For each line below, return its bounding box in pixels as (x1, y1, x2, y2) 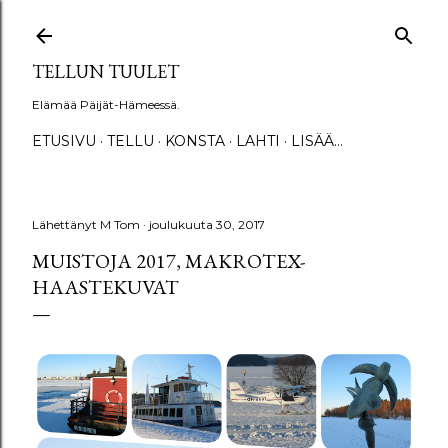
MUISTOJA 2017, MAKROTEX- (32, 248, 305, 274)
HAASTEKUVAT (32, 274, 179, 300)
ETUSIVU (32, 132, 96, 150)
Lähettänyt (32, 217, 100, 232)
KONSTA (165, 132, 225, 150)
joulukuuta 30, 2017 (149, 217, 265, 232)
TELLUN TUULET (32, 60, 179, 83)
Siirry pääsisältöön (154, 12, 294, 38)
